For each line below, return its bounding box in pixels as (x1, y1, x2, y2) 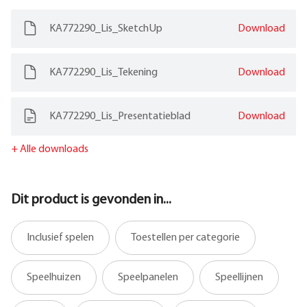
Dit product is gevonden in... (11, 193, 171, 207)
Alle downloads (18, 143, 88, 155)
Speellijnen (215, 271, 263, 283)
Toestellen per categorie (131, 232, 240, 243)
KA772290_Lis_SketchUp (49, 23, 162, 34)
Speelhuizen (27, 271, 81, 283)
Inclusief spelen (27, 232, 94, 243)
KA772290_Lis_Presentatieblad (49, 110, 191, 122)
